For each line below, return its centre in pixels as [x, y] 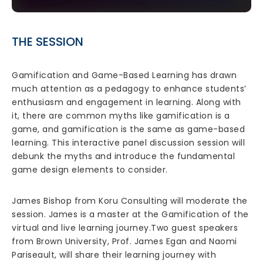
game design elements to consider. [90, 170]
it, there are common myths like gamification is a [121, 116]
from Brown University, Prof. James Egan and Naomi [124, 241]
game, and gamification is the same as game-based [128, 129]
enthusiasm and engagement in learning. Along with [127, 102]
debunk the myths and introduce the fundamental [123, 156]
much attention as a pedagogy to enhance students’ [129, 89]
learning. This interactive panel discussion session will [128, 143]
